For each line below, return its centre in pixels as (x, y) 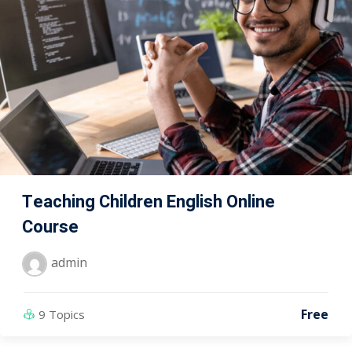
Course (50, 227)
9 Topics (62, 314)
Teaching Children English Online (148, 202)
